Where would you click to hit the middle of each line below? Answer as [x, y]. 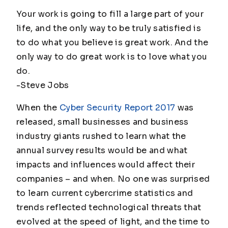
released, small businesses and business [103, 122]
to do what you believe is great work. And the [112, 42]
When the [38, 108]
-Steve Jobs [43, 85]
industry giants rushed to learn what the [101, 136]
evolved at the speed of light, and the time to [113, 222]
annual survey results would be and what [102, 150]
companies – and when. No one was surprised [113, 179]
